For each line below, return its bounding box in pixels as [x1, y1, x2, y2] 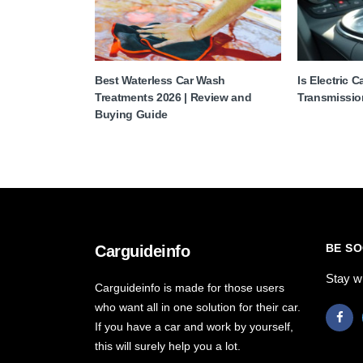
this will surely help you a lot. [95, 340, 241, 352]
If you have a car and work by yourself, [95, 320, 293, 333]
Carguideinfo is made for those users [95, 281, 284, 294]
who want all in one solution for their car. [95, 301, 301, 314]
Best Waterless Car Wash [95, 74, 225, 87]
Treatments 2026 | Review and [95, 91, 252, 104]
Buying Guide [95, 108, 168, 121]
